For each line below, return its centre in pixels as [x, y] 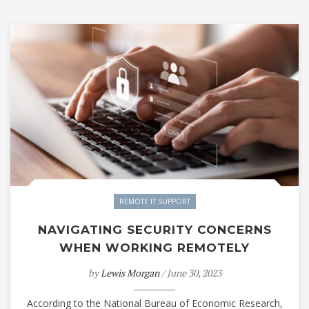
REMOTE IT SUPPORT [154, 201]
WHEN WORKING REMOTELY [154, 248]
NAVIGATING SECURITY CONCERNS [154, 230]
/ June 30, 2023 [190, 273]
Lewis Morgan [130, 273]
